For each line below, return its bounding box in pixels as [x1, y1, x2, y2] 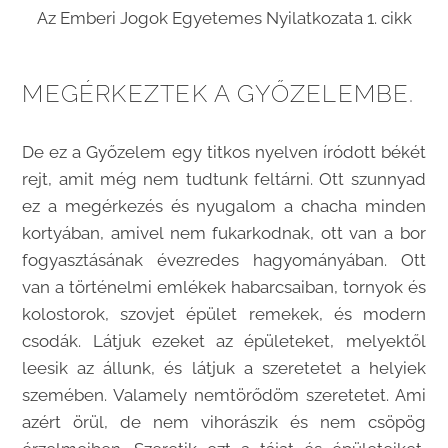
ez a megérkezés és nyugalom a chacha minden [22, 196, 426, 217]
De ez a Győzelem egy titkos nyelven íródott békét [22, 142, 426, 163]
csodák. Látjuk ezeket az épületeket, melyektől [22, 331, 426, 352]
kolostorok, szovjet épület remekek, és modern [22, 304, 426, 325]
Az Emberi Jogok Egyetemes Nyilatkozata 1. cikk [36, 7, 412, 28]
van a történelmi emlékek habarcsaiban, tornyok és [22, 277, 426, 298]
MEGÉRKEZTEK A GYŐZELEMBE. [22, 79, 415, 109]
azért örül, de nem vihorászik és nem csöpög [22, 412, 426, 433]
